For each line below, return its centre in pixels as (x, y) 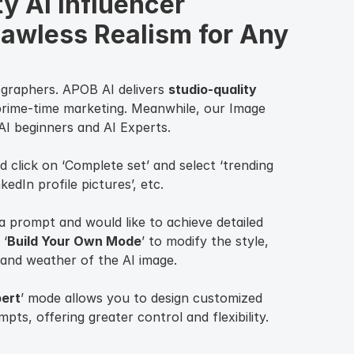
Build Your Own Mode (74, 241)
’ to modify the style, (205, 241)
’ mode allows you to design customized (141, 298)
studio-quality (213, 89)
